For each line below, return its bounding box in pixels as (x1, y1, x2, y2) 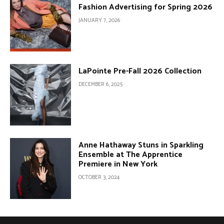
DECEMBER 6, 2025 (78, 80, 123, 89)
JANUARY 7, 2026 (78, 16, 120, 25)
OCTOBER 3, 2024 (78, 172, 120, 182)
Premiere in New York (78, 157, 158, 171)
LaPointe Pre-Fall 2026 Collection (78, 64, 202, 78)
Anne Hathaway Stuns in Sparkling (78, 138, 204, 152)
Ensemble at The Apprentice (78, 147, 183, 161)
